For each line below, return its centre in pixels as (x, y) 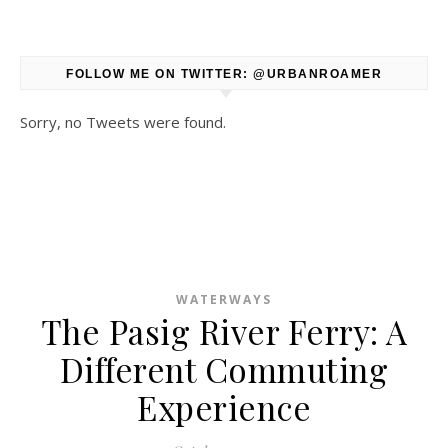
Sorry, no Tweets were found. (123, 122)
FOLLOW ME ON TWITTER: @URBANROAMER (224, 74)
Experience (224, 407)
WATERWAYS (224, 299)
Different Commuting (224, 369)
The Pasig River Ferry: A (224, 331)
